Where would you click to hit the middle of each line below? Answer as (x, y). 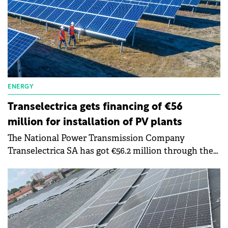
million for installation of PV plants (95, 122)
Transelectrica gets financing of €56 (95, 107)
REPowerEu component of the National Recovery (108, 163)
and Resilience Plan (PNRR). (64, 176)
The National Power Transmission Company (96, 138)
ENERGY (21, 87)
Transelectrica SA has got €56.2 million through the (110, 151)
